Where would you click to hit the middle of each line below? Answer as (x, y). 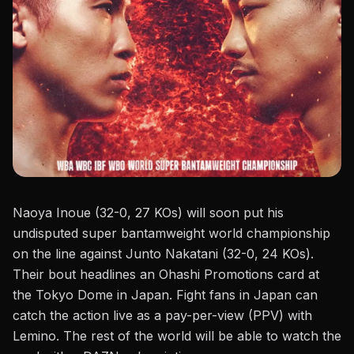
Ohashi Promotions (216, 274)
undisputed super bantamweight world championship (171, 233)
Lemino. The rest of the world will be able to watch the (177, 335)
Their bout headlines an (86, 274)
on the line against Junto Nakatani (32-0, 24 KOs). (163, 253)
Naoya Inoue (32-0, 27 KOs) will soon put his (148, 212)
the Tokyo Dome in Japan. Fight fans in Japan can (165, 294)
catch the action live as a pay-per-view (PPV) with (162, 315)
